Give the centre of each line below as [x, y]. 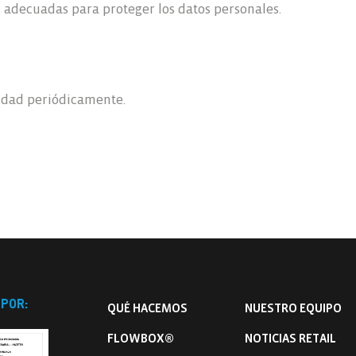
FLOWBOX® [140, 339]
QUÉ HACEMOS [147, 308]
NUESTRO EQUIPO [294, 308]
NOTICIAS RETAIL [291, 339]
